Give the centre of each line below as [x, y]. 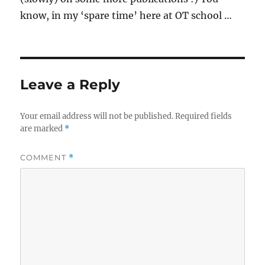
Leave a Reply [70, 85]
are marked [43, 129]
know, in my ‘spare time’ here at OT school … [126, 16]
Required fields [204, 117]
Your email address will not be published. [97, 117]
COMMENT [45, 158]
